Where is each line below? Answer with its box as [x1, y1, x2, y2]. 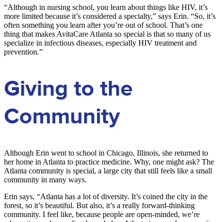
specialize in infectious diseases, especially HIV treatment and [4, 39, 197, 48]
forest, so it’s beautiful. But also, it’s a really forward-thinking [4, 201, 195, 210]
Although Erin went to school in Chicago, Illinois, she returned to [4, 149, 208, 158]
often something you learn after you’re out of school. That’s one [4, 21, 203, 30]
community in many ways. [4, 175, 89, 184]
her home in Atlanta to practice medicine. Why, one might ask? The [4, 158, 214, 166]
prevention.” [4, 48, 45, 56]
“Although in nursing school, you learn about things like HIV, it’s [4, 3, 208, 12]
